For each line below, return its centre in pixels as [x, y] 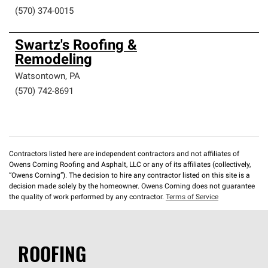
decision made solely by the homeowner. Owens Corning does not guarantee [132, 187]
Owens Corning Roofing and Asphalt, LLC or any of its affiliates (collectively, [130, 165]
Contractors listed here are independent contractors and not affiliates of [124, 154]
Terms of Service [192, 197]
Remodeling [54, 60]
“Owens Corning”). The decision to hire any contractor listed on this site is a [130, 176]
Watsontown [40, 77]
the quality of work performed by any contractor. [87, 197]
